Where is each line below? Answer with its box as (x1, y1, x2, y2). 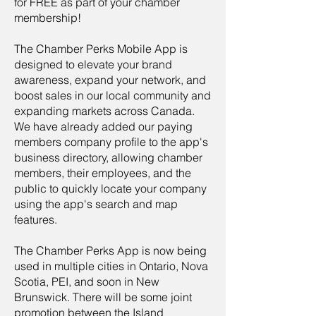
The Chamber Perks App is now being (14, 243, 207, 257)
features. (14, 212, 60, 226)
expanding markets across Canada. (14, 104, 195, 118)
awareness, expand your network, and (14, 73, 206, 87)
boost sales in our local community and (14, 88, 211, 102)
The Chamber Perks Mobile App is (14, 42, 188, 56)
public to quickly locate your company (14, 181, 207, 195)
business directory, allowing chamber (14, 150, 202, 164)
